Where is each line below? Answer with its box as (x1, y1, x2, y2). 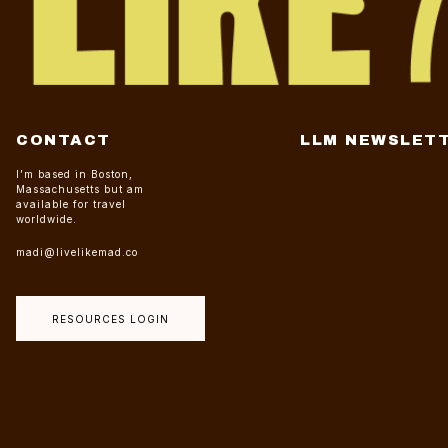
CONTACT (16, 132, 111, 148)
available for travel (16, 198, 126, 210)
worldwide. (16, 213, 77, 225)
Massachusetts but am (16, 183, 144, 195)
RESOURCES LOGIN (51, 313, 169, 325)
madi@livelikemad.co (16, 246, 138, 258)
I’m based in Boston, (16, 168, 133, 180)
